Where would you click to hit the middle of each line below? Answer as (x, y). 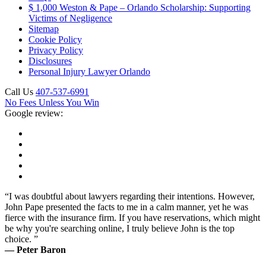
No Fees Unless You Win (52, 102)
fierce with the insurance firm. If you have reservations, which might (132, 217)
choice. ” (21, 239)
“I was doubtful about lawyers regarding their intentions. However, (130, 196)
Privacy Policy (56, 50)
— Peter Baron (35, 249)
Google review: (34, 113)
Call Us (19, 91)
